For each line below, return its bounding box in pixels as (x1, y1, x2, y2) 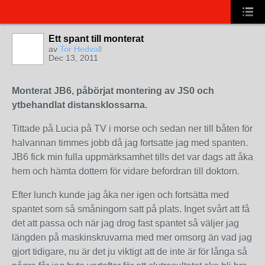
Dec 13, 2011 (49, 53, 98, 63)
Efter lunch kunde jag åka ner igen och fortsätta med (12, 190, 229, 200)
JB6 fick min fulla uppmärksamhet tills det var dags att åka (12, 152, 253, 162)
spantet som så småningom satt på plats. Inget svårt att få (12, 204, 250, 214)
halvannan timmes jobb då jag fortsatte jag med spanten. (12, 138, 248, 148)
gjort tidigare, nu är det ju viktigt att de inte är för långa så (12, 247, 247, 257)
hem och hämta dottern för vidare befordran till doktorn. (12, 166, 240, 176)
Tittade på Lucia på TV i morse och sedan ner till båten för (12, 124, 253, 134)
